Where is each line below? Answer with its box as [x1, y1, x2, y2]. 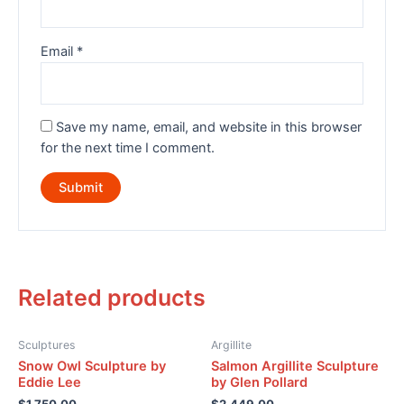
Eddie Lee [18, 374, 81, 391]
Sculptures [18, 337, 75, 352]
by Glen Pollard [211, 374, 308, 391]
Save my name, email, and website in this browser [56, 119, 363, 136]
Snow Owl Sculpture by [18, 358, 166, 375]
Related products [18, 283, 206, 311]
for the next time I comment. [41, 140, 216, 157]
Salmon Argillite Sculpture [211, 358, 379, 375]
